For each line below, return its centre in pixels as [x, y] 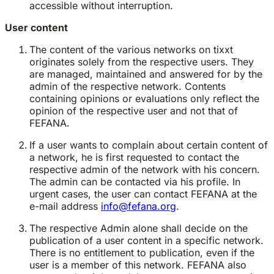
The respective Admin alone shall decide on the [139, 228]
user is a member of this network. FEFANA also [138, 265]
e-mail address [65, 206]
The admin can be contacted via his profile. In [135, 182]
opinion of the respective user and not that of [134, 111]
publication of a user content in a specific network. [146, 241]
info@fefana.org [139, 206]
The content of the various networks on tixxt [131, 50]
